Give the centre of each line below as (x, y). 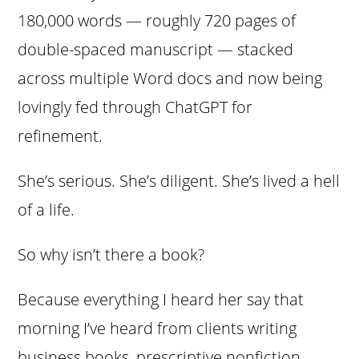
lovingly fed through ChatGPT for (135, 107)
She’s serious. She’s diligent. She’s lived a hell (179, 181)
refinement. (61, 136)
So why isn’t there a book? (111, 255)
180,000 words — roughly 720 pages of (157, 21)
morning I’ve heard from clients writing (157, 329)
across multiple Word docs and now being (170, 79)
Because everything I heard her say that (161, 300)
